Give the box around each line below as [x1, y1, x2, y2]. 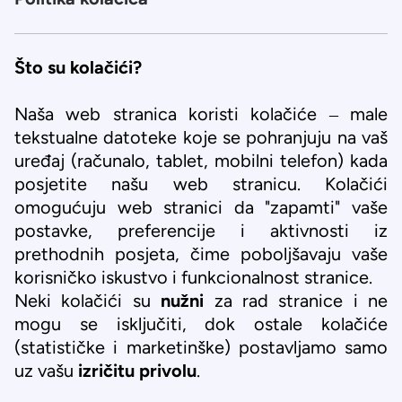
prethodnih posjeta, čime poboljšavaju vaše [14, 244, 388, 264]
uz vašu [14, 361, 78, 380]
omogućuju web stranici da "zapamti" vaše [14, 197, 388, 217]
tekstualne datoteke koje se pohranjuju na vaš [14, 127, 388, 147]
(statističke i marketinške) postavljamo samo [14, 337, 388, 357]
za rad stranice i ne [204, 291, 388, 310]
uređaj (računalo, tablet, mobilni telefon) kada [14, 151, 388, 170]
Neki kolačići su [14, 291, 162, 310]
